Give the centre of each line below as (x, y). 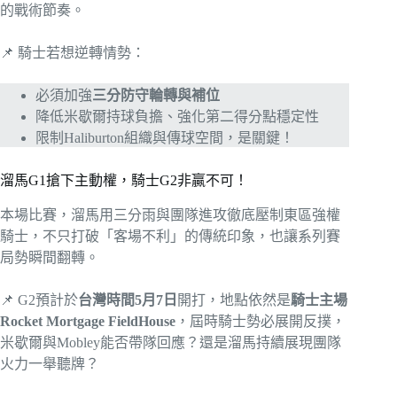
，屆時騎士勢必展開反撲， (261, 321)
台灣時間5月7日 (128, 300)
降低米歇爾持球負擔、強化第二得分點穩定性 (177, 116)
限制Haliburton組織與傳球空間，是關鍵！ (165, 137)
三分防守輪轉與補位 (156, 95)
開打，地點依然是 (234, 300)
